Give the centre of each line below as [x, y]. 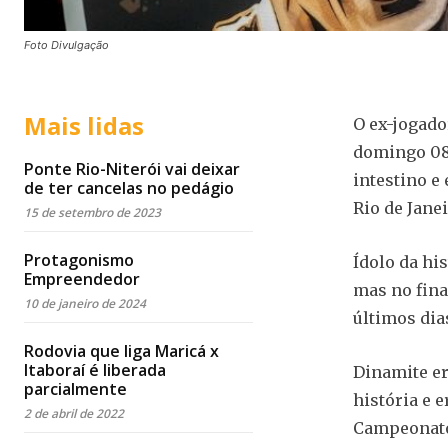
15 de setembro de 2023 [92, 212]
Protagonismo [79, 259]
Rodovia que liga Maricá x [121, 350]
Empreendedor [82, 278]
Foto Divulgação [66, 44]
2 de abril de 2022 [74, 413]
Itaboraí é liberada [95, 369]
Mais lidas [84, 125]
